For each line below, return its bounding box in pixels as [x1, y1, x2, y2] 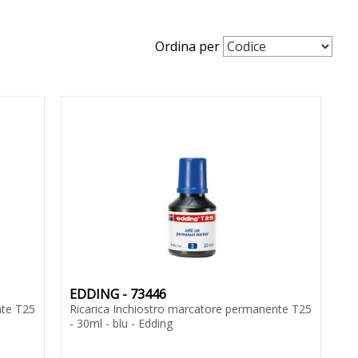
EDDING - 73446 [69, 285, 166, 304]
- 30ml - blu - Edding [69, 316, 173, 332]
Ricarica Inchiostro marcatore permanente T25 [69, 301, 312, 317]
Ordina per [155, 38, 220, 56]
